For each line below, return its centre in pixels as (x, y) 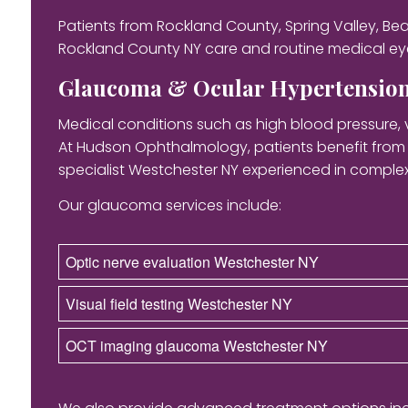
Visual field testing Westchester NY (178, 303)
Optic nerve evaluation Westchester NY (192, 261)
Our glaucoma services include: (169, 205)
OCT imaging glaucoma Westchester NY (196, 345)
